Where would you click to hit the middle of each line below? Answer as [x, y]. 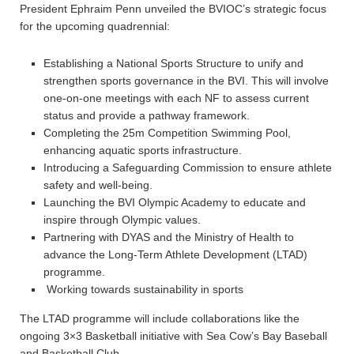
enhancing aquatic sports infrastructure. [143, 150]
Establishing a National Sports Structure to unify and [173, 63]
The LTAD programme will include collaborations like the [160, 318]
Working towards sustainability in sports [143, 289]
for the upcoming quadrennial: [95, 26]
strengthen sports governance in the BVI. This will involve [186, 81]
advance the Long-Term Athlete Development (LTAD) [175, 254]
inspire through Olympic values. [122, 220]
